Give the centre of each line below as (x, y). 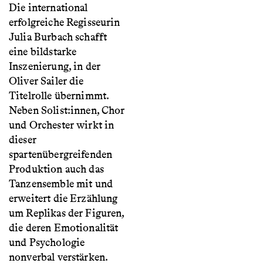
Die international (48, 8)
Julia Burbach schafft (58, 37)
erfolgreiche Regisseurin (65, 23)
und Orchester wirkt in (62, 125)
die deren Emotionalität (64, 228)
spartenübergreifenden (61, 155)
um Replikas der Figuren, (67, 213)
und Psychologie (47, 243)
